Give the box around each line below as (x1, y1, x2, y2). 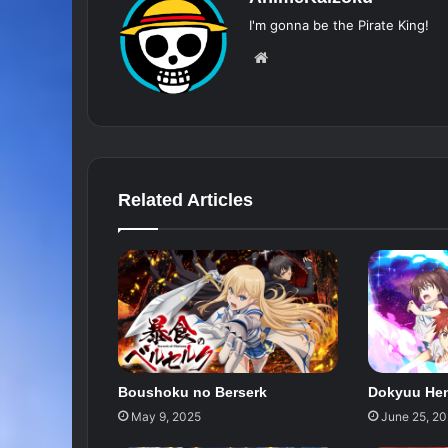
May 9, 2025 (131, 409, 201, 425)
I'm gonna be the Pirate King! (249, 16, 429, 33)
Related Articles (118, 189, 253, 210)
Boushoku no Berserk (118, 384, 267, 401)
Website (272, 46, 329, 66)
